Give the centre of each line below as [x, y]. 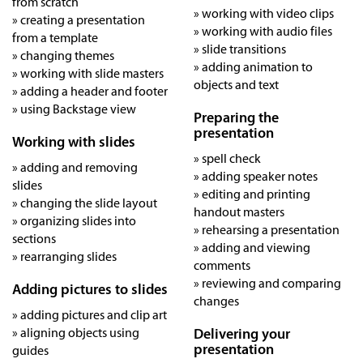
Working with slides [74, 142]
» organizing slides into [74, 221]
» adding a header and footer [90, 91]
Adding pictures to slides [90, 289]
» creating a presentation [79, 20]
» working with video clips [264, 13]
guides [30, 350]
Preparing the [236, 117]
